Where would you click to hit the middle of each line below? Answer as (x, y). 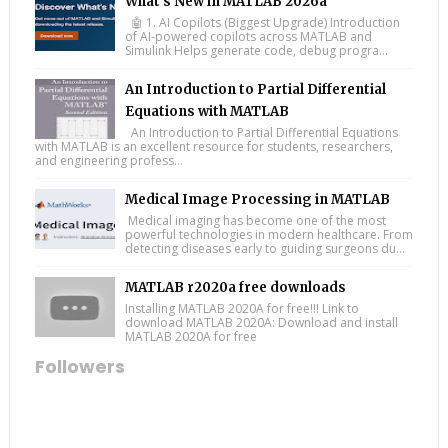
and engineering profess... (108, 161)
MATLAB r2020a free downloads (235, 288)
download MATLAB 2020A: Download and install (261, 323)
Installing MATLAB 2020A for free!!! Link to (241, 309)
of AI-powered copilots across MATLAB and (248, 37)
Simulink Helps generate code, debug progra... (256, 51)
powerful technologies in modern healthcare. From (268, 235)
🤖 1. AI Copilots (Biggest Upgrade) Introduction (262, 23)
